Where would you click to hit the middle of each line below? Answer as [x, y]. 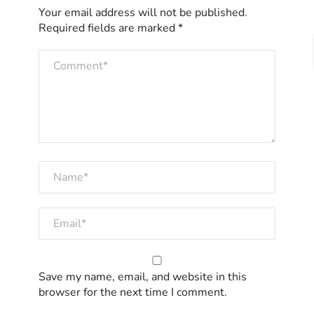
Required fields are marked [108, 28]
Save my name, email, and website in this [143, 277]
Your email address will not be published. [143, 12]
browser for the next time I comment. [133, 292]
